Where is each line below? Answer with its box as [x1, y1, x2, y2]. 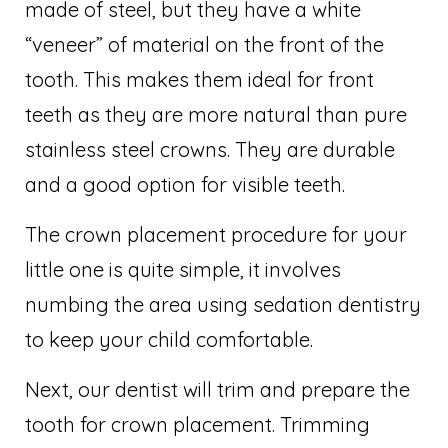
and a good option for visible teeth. [25, 171, 345, 197]
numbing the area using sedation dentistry [25, 291, 421, 317]
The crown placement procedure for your [25, 221, 407, 247]
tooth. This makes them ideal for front [25, 66, 374, 92]
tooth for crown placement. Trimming [25, 411, 370, 437]
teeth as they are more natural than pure [25, 101, 407, 127]
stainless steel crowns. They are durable [25, 136, 395, 162]
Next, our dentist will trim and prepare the [25, 376, 410, 402]
